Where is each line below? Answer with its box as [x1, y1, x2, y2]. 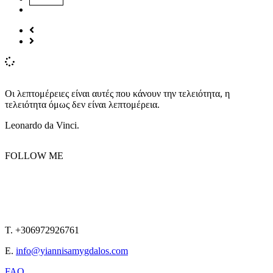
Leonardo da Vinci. [5, 119, 79, 130]
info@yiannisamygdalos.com [16, 245, 128, 256]
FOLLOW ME [5, 150, 63, 161]
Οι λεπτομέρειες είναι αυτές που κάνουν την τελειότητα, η [5, 88, 230, 99]
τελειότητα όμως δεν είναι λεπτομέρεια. [5, 99, 160, 110]
